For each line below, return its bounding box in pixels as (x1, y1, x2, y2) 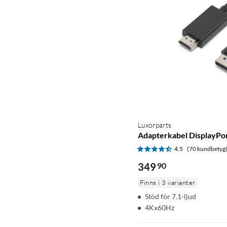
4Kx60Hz (145, 203, 174, 212)
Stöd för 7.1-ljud (145, 192, 196, 201)
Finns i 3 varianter (140, 178, 196, 186)
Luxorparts (138, 120, 171, 129)
